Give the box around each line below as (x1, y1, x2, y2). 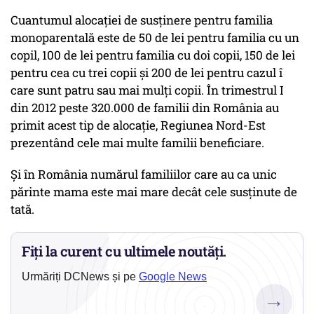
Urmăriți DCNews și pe (22, 271, 139, 283)
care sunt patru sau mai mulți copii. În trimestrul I (11, 82, 284, 99)
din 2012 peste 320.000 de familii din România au (11, 100, 279, 116)
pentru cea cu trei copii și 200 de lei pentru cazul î (11, 64, 282, 81)
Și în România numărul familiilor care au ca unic (11, 166, 277, 183)
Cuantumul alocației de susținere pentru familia (11, 12, 273, 29)
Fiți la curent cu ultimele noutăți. (22, 242, 227, 261)
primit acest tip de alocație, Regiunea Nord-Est (11, 117, 266, 134)
